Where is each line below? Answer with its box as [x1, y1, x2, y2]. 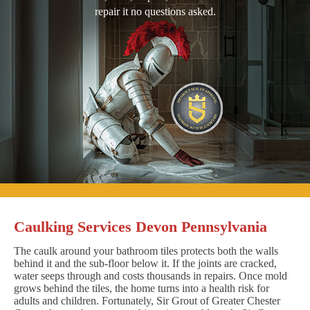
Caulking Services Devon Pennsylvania [14, 217, 267, 235]
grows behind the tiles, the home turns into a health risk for [14, 282, 269, 294]
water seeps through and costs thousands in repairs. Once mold [14, 269, 287, 282]
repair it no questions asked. [94, 5, 216, 17]
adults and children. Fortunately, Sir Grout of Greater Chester [14, 294, 280, 307]
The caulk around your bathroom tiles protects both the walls [14, 244, 278, 257]
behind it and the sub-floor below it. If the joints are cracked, [14, 257, 277, 269]
